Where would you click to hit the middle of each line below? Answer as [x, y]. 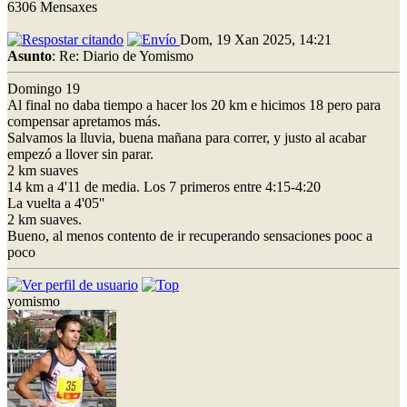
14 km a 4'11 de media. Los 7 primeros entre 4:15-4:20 [164, 186]
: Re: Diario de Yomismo [123, 55]
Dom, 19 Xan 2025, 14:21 [256, 39]
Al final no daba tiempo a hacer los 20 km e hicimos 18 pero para [194, 104]
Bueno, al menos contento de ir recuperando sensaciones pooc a [190, 235]
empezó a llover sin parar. [80, 154]
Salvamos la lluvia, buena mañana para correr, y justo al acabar [187, 137]
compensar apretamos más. [84, 121]
